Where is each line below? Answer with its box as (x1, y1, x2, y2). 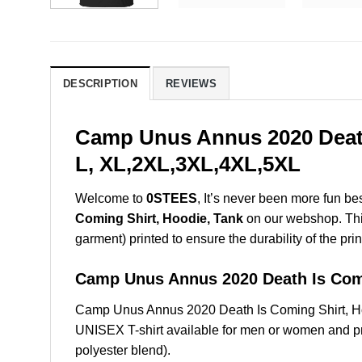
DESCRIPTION (63, 78, 137, 90)
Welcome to (75, 191, 146, 205)
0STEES (146, 191, 197, 205)
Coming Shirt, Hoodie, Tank (75, 211, 243, 225)
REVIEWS (166, 78, 217, 90)
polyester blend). (75, 343, 170, 357)
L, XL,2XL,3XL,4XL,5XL (75, 153, 301, 176)
